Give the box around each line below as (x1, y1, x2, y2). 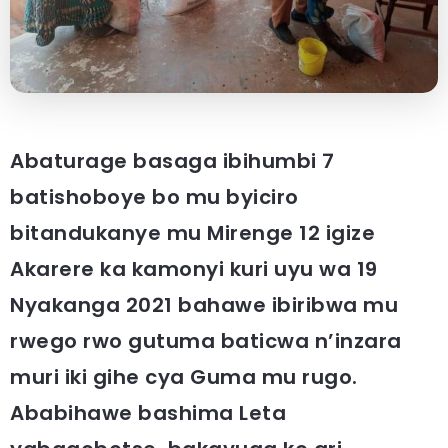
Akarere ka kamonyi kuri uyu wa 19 (10, 254, 378, 283)
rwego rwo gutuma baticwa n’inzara (10, 326, 402, 355)
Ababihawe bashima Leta (10, 398, 286, 427)
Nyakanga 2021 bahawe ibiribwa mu (10, 290, 398, 319)
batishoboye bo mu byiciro (10, 182, 299, 211)
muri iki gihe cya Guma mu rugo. (10, 362, 358, 391)
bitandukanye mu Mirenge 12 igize (10, 218, 375, 247)
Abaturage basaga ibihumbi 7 (10, 146, 335, 175)
